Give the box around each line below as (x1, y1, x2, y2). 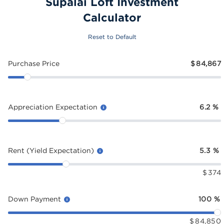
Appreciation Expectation (8, 103, 99, 110)
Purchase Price (8, 59, 59, 67)
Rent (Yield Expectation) (8, 146, 96, 154)
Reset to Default (87, 33, 136, 40)
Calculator (83, 11, 141, 23)
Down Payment (8, 195, 63, 202)
